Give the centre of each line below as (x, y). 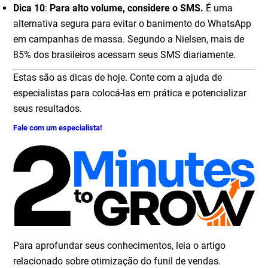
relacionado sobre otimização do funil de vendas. (117, 261)
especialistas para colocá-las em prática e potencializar (130, 93)
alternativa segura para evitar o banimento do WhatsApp (133, 24)
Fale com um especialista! (58, 128)
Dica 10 (29, 8)
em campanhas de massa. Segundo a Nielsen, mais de (129, 39)
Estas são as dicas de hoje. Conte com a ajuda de (118, 78)
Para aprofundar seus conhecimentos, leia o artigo (120, 245)
